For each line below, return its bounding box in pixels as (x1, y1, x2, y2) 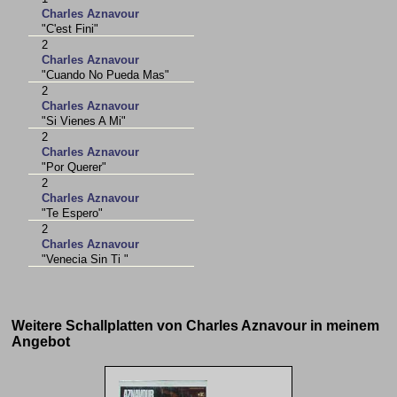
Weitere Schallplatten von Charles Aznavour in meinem (12, 318, 380, 333)
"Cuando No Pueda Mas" (42, 68, 170, 82)
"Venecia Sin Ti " (42, 253, 129, 267)
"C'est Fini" (42, 22, 99, 36)
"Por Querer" (42, 160, 107, 175)
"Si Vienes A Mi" (42, 114, 127, 128)
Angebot (12, 334, 71, 349)
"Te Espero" (42, 206, 104, 221)
